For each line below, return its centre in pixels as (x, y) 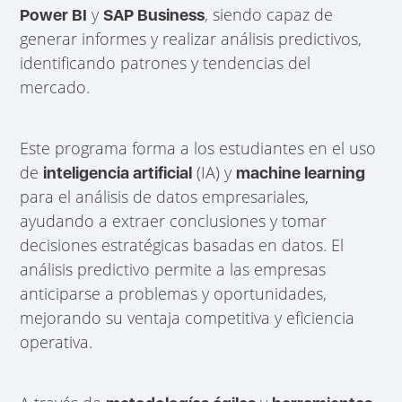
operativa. (57, 341)
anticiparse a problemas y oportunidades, (174, 293)
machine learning (301, 172)
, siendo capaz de (269, 14)
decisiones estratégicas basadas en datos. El (182, 245)
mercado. (55, 87)
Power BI (54, 14)
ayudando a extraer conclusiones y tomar (174, 220)
